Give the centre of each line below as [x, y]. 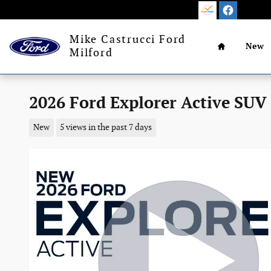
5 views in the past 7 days [106, 127]
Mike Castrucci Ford [128, 40]
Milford [91, 53]
